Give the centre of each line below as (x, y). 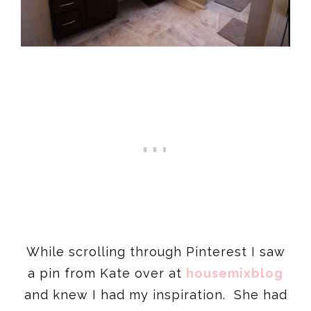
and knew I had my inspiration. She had (155, 294)
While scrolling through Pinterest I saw (155, 251)
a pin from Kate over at (107, 273)
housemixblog (235, 273)
